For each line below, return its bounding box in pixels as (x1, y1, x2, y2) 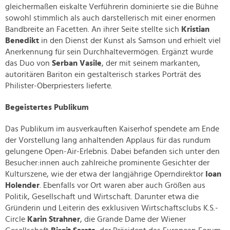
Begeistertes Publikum (5, 103, 89, 112)
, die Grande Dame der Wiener (80, 215, 186, 224)
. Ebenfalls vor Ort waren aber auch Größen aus (40, 181, 205, 190)
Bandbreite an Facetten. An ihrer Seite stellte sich (5, 25, 181, 34)
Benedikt (5, 36, 41, 45)
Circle (5, 215, 27, 224)
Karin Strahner (27, 215, 80, 224)
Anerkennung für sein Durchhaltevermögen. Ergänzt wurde (5, 48, 213, 56)
